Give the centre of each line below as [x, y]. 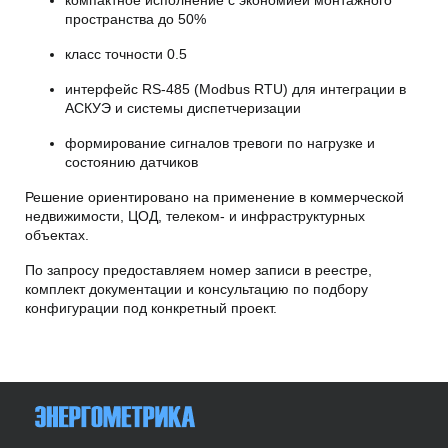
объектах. [57, 234]
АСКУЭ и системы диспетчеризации [183, 107]
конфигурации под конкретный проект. [151, 307]
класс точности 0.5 [126, 53]
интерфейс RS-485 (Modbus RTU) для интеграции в [235, 88]
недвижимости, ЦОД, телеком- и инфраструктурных [195, 215]
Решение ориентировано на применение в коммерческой [214, 196]
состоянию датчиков [131, 161]
